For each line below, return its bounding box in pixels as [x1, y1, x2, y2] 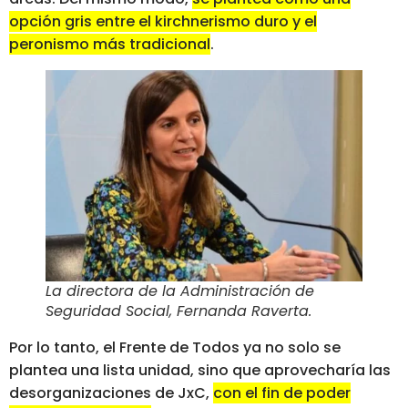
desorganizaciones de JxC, [9, 382, 213, 404]
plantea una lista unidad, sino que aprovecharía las [9, 360, 391, 382]
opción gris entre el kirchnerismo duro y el [9, 11, 317, 33]
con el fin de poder [213, 382, 351, 404]
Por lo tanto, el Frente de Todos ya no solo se [9, 337, 341, 359]
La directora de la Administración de [46, 280, 314, 302]
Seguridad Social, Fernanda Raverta [46, 301, 309, 322]
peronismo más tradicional [9, 34, 210, 56]
